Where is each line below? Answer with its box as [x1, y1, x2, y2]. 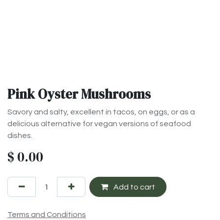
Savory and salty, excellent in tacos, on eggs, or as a [7, 108, 195, 116]
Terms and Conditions [7, 210, 86, 219]
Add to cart [111, 183, 155, 191]
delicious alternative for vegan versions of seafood [7, 120, 191, 128]
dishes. [7, 132, 32, 140]
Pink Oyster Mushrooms [7, 85, 151, 104]
